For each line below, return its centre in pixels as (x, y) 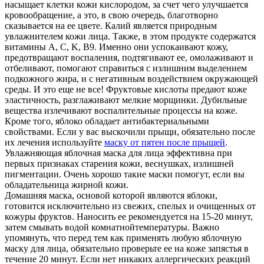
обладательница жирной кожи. (67, 184)
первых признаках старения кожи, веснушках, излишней (119, 163)
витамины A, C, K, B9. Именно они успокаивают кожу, (116, 47)
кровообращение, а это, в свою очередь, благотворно (111, 15)
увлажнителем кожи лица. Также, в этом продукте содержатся (130, 36)
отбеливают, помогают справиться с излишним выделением (126, 68)
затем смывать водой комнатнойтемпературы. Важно (112, 227)
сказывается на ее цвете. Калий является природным (111, 25)
